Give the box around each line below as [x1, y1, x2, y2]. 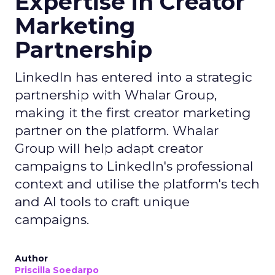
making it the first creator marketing [15, 105, 251, 120]
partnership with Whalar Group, [15, 87, 217, 103]
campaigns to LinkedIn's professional [15, 158, 254, 174]
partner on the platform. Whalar [15, 123, 219, 138]
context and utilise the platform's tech [15, 176, 260, 192]
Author [15, 253, 48, 264]
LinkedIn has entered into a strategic [15, 69, 252, 85]
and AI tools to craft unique [15, 194, 190, 209]
